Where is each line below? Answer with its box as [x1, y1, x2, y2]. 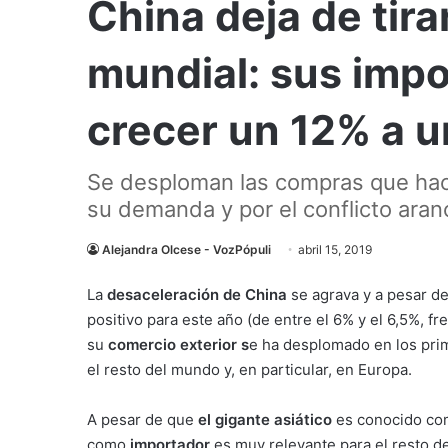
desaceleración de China [107, 285, 287, 304]
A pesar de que [87, 410, 198, 429]
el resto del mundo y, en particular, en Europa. [87, 360, 412, 379]
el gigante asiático [198, 410, 332, 429]
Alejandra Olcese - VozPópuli [102, 242, 271, 257]
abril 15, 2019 [298, 242, 372, 257]
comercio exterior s [108, 335, 249, 354]
